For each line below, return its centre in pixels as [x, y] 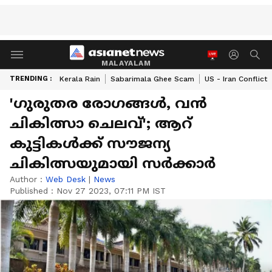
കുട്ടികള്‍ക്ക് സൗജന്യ [90, 143]
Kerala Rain [80, 79]
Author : [28, 179]
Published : [33, 191]
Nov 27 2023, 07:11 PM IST [111, 191]
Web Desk [66, 179]
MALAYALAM [126, 63]
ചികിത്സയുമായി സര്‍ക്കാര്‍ [113, 163]
